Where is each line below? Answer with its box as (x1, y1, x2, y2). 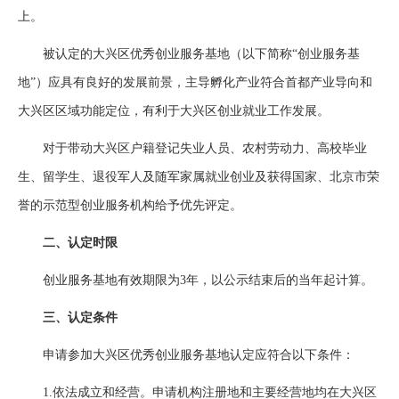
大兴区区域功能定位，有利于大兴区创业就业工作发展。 (18, 104, 330, 118)
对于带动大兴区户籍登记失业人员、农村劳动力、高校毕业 (18, 142, 367, 155)
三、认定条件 (18, 311, 118, 324)
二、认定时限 (18, 236, 118, 249)
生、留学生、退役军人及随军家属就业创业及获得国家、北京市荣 (18, 170, 379, 183)
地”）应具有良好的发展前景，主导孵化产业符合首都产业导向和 (18, 76, 372, 89)
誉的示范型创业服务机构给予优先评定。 (18, 199, 242, 212)
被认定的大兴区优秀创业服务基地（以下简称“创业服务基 (18, 47, 360, 61)
